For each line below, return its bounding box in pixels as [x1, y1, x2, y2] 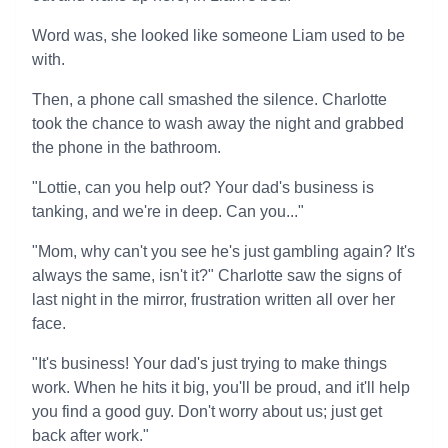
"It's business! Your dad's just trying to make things [32, 355, 387, 372]
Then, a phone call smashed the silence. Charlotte [32, 91, 387, 108]
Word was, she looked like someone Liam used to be [32, 27, 405, 44]
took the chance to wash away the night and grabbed [32, 115, 404, 132]
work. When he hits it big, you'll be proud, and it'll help [32, 379, 410, 396]
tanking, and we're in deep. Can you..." [32, 203, 304, 220]
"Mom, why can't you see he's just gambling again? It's [32, 243, 415, 260]
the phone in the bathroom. [32, 139, 221, 156]
